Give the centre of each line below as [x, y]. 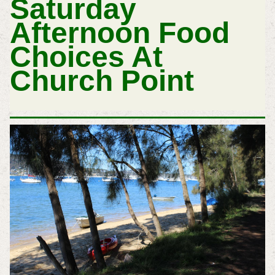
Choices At [86, 57]
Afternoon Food [119, 33]
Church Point [102, 81]
